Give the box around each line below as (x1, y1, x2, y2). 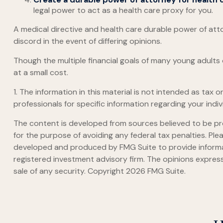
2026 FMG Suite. (125, 166, 186, 177)
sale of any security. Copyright (13, 166, 126, 177)
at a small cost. (13, 67, 68, 78)
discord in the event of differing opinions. (13, 36, 162, 47)
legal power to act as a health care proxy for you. (33, 5, 213, 16)
